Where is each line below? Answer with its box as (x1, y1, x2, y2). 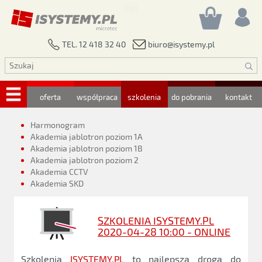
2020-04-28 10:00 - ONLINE (98, 225, 230, 238)
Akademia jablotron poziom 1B (30, 143, 143, 153)
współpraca (77, 92, 118, 102)
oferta (40, 92, 61, 102)
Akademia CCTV (30, 167, 88, 177)
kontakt (225, 92, 252, 102)
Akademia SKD (30, 178, 84, 188)
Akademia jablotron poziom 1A (30, 132, 143, 142)
